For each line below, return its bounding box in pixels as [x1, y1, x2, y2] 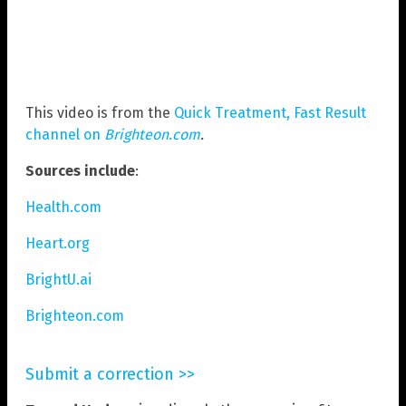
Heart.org [25, 234, 90, 252]
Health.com [25, 198, 101, 216]
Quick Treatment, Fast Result [174, 103, 366, 121]
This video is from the [25, 103, 174, 121]
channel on [25, 125, 104, 143]
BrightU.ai [25, 270, 92, 288]
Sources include [25, 161, 135, 179]
